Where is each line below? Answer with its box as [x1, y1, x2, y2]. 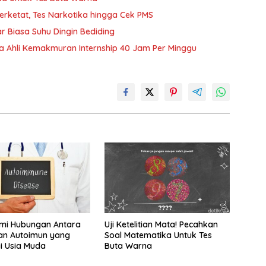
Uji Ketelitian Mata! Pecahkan [104, 219, 218, 230]
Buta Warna [104, 240, 152, 252]
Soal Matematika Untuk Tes [104, 230, 212, 241]
